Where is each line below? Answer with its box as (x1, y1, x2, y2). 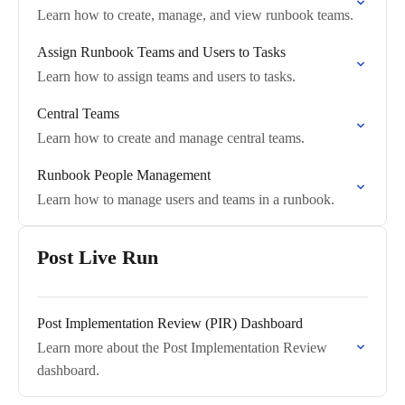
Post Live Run (37, 246, 158, 268)
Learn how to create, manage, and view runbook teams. (37, 7, 353, 23)
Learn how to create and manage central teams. (37, 130, 305, 146)
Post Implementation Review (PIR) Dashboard (37, 316, 303, 331)
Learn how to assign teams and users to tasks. (37, 69, 296, 84)
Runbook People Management (37, 167, 211, 183)
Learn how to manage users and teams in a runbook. (37, 192, 334, 207)
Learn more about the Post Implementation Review (37, 340, 327, 355)
